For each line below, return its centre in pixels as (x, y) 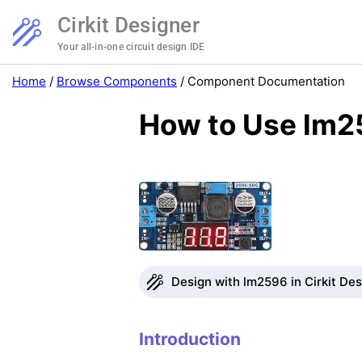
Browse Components (117, 81)
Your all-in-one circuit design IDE (131, 47)
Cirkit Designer (128, 25)
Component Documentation (266, 81)
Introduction (190, 339)
